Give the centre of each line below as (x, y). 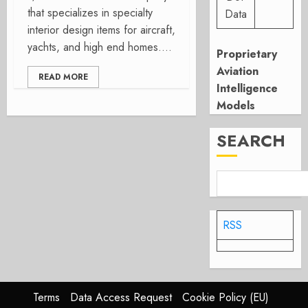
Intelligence (247, 88)
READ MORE (63, 77)
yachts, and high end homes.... (100, 47)
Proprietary (247, 54)
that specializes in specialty (90, 13)
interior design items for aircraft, (101, 30)
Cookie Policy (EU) (225, 297)
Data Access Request (121, 297)
